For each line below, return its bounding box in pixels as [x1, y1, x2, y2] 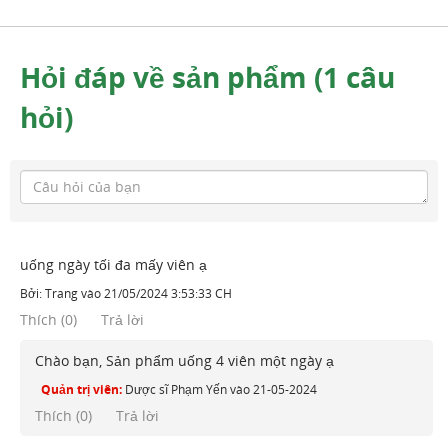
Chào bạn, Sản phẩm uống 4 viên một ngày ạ [35, 350, 334, 370]
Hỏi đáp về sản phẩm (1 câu [20, 57, 395, 96]
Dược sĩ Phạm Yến [125, 380, 227, 398]
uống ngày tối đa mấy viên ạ [20, 254, 207, 274]
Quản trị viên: [41, 380, 122, 398]
